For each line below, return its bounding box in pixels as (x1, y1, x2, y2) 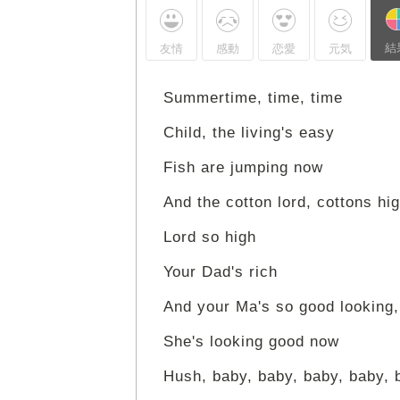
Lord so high (163, 229, 256, 246)
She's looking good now (163, 333, 339, 351)
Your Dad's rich (163, 263, 278, 281)
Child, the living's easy (163, 124, 335, 142)
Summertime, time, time (163, 89, 343, 107)
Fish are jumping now (163, 159, 323, 177)
